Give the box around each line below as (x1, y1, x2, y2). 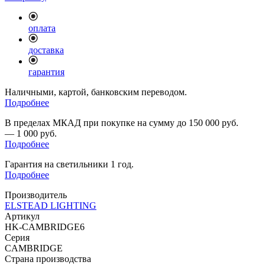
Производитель (5, 190, 67, 201)
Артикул (5, 211, 40, 222)
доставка (28, 45, 64, 56)
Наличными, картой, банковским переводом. (5, 87, 187, 98)
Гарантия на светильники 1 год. (5, 159, 134, 170)
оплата (28, 23, 56, 34)
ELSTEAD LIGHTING (5, 201, 96, 211)
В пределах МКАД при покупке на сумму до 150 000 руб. (5, 118, 238, 128)
